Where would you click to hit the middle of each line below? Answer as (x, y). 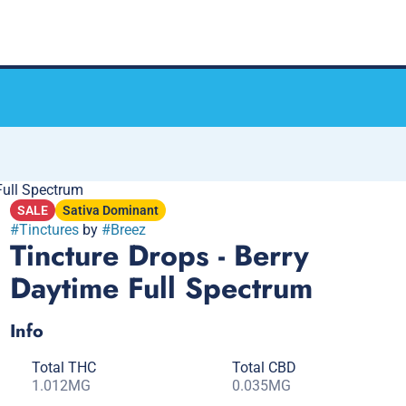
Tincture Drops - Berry (159, 256)
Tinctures (48, 230)
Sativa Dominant (110, 210)
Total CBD (264, 367)
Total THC (63, 367)
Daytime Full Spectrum (161, 288)
